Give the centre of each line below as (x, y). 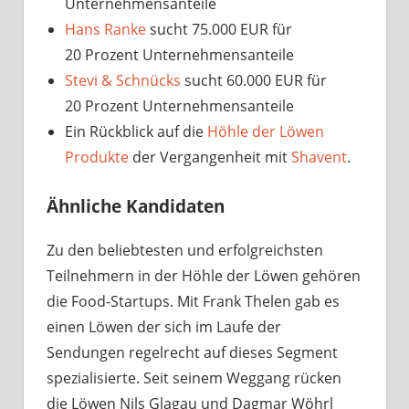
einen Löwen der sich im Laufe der (164, 327)
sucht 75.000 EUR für (219, 29)
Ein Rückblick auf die (136, 131)
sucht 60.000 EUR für (254, 80)
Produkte (97, 157)
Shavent (319, 157)
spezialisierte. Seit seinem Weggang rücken (194, 378)
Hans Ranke (105, 29)
